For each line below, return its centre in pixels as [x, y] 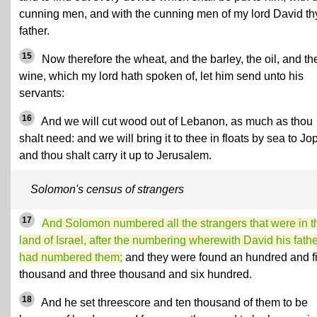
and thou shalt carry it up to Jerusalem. [115, 155]
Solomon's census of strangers [107, 189]
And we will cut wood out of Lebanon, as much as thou [176, 121]
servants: [42, 93]
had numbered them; [71, 257]
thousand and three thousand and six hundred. [136, 274]
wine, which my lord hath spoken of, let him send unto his [161, 76]
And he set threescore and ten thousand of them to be [173, 302]
